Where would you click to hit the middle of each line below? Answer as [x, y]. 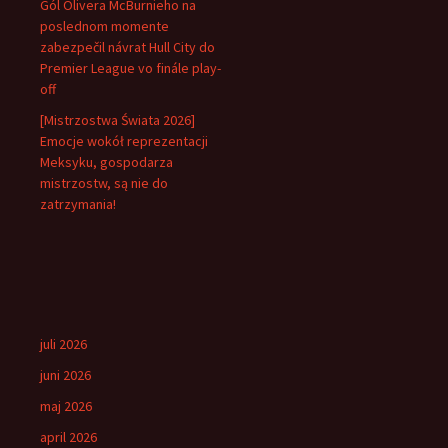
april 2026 [68, 437]
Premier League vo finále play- [130, 68]
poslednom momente [104, 26]
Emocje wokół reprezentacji [124, 141]
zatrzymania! [78, 204]
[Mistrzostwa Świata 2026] [117, 120]
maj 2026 [66, 406]
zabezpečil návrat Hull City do [127, 47]
